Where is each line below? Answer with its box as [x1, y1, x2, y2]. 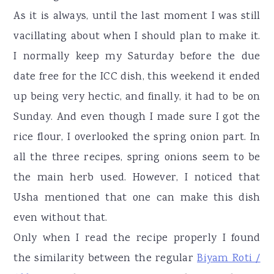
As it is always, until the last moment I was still [13, 8, 261, 24]
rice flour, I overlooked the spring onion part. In [13, 129, 261, 146]
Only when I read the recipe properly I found [13, 230, 261, 246]
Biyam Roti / [197, 250, 261, 267]
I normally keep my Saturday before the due [13, 48, 261, 65]
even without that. [13, 210, 108, 226]
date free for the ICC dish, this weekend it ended [13, 68, 261, 85]
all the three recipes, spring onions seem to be [13, 149, 261, 166]
